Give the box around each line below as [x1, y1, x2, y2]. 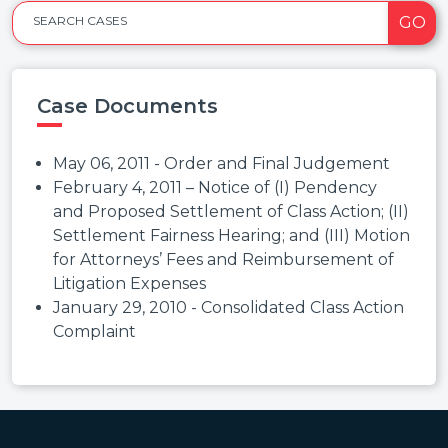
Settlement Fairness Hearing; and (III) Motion [53, 225, 410, 245]
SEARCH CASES [33, 13, 127, 28]
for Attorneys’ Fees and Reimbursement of [53, 249, 394, 269]
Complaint [53, 321, 136, 341]
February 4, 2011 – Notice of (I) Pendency [53, 177, 377, 197]
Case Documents [37, 93, 218, 118]
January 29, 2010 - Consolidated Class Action [53, 297, 404, 317]
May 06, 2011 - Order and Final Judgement [53, 153, 390, 173]
